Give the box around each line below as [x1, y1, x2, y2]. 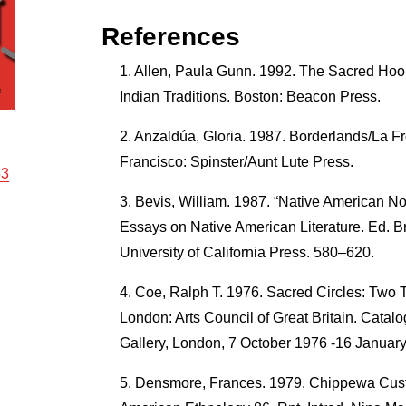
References [101, 22, 240, 51]
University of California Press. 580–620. [119, 244, 374, 260]
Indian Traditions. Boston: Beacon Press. [119, 88, 381, 104]
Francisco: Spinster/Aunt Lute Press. [119, 153, 353, 169]
